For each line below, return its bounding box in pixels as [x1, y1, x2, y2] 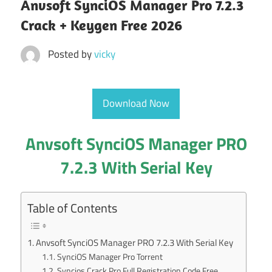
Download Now [103, 95, 169, 112]
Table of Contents [27, 198, 117, 217]
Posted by [47, 46, 94, 62]
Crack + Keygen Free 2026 [21, 15, 182, 34]
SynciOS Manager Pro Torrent [56, 250, 163, 263]
